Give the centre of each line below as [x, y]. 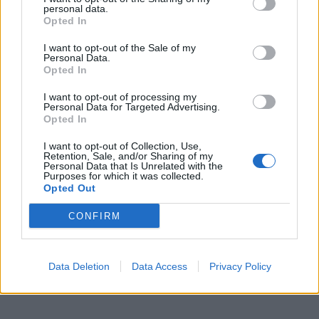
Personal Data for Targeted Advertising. [132, 107]
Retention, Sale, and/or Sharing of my [128, 156]
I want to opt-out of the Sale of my [120, 48]
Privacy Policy [240, 266]
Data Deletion [79, 266]
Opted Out [70, 188]
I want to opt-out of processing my [120, 97]
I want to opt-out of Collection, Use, [122, 146]
